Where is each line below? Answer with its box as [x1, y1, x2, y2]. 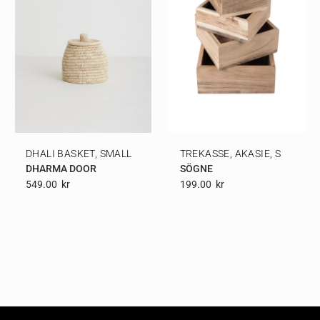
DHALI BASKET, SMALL [26, 148, 132, 160]
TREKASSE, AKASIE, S [179, 148, 281, 160]
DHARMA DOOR [26, 163, 96, 175]
